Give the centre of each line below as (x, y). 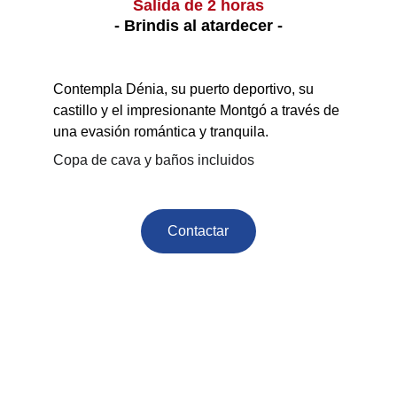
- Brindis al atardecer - (198, 26)
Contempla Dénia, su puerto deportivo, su (185, 89)
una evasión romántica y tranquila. (161, 132)
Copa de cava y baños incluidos (154, 160)
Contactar (198, 231)
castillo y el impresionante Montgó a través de (198, 110)
